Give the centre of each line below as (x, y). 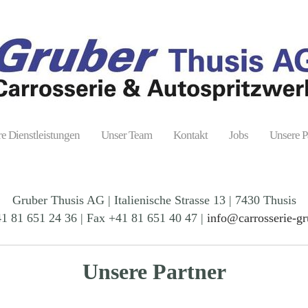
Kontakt (190, 135)
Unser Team (126, 135)
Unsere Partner (154, 271)
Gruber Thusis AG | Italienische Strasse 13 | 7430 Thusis (154, 200)
